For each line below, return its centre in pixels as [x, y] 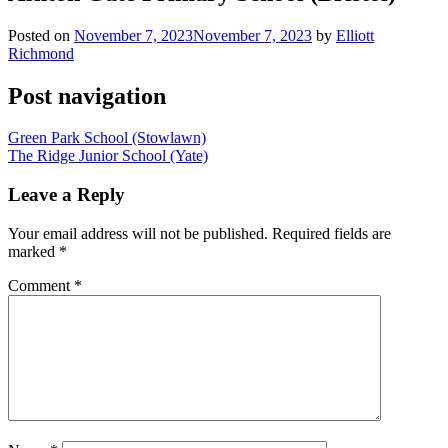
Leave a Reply [66, 195]
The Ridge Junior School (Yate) [108, 156]
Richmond [41, 53]
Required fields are [331, 233]
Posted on [41, 35]
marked [33, 251]
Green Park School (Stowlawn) [107, 138]
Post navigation [87, 95]
